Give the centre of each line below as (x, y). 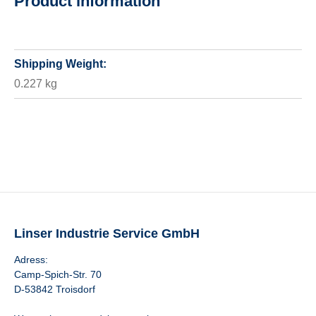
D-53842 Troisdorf (55, 289)
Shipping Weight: (60, 64)
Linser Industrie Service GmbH (107, 233)
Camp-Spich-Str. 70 (58, 274)
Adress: (31, 260)
